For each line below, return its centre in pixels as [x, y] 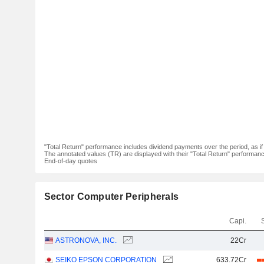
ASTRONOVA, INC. [86, 240]
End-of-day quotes [70, 161]
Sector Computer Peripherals [111, 197]
